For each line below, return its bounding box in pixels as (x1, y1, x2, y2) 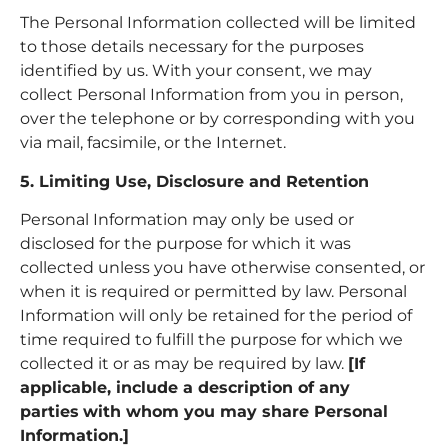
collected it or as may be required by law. (20, 353, 348, 373)
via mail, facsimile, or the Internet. (20, 133, 286, 153)
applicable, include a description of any (20, 377, 350, 397)
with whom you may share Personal (83, 401, 388, 421)
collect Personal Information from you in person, (20, 85, 403, 105)
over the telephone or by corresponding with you (20, 109, 415, 129)
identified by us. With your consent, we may (20, 61, 372, 81)
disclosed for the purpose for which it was (20, 233, 351, 253)
